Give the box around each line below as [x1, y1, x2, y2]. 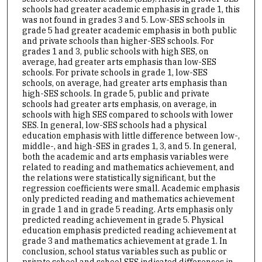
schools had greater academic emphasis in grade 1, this [22, 4, 240, 15]
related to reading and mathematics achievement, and [22, 161, 235, 173]
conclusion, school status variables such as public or [22, 246, 227, 257]
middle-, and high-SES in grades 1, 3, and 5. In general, [22, 140, 236, 151]
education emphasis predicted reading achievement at [22, 225, 236, 236]
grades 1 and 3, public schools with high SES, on [22, 46, 209, 57]
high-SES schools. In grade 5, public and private [22, 88, 209, 99]
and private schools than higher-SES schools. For [22, 35, 214, 46]
